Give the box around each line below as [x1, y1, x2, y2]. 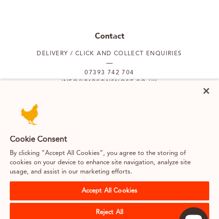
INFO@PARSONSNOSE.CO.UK [61, 79, 158, 86]
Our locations [85, 120, 134, 131]
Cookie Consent [10, 136, 67, 144]
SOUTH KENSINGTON [36, 183, 109, 189]
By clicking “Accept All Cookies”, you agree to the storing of [10, 150, 186, 156]
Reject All [95, 209, 124, 216]
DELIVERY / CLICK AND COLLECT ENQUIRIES [37, 50, 182, 57]
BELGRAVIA [150, 183, 188, 189]
